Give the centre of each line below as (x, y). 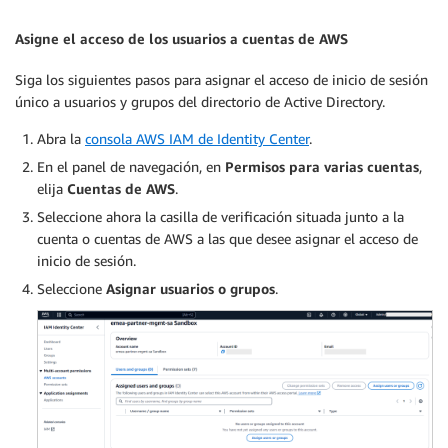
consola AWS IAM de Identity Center (197, 138)
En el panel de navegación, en (131, 166)
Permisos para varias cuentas (322, 166)
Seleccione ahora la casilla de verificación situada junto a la (220, 216)
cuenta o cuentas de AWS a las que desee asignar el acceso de (227, 238)
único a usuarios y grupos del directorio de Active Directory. (200, 101)
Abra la (61, 138)
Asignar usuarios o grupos (190, 288)
